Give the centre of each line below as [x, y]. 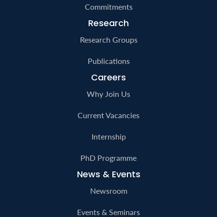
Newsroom [108, 190]
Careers [108, 77]
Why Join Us [108, 93]
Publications [108, 61]
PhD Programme [108, 157]
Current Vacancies [108, 115]
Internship [108, 136]
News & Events [108, 174]
